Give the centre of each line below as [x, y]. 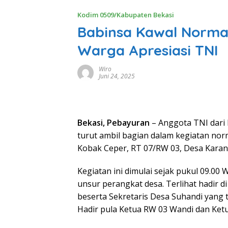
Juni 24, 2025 [117, 76]
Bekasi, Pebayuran [115, 123]
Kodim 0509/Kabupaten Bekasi [126, 15]
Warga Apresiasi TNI [148, 50]
